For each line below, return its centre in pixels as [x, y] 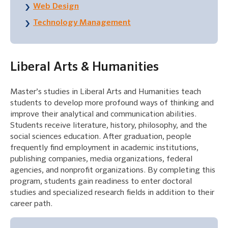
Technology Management [82, 23]
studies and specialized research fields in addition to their [112, 193]
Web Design [56, 7]
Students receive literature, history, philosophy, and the [109, 126]
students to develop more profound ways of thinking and [112, 104]
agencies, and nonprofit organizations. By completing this [113, 171]
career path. [31, 204]
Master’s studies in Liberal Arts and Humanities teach [106, 92]
